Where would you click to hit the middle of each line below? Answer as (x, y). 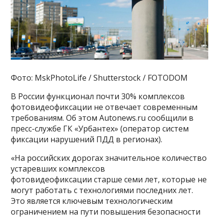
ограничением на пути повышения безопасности (106, 212)
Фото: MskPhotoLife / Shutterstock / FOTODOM (99, 78)
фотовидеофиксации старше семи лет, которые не (109, 180)
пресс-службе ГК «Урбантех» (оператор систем (100, 129)
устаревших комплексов (58, 169)
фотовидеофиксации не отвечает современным (104, 107)
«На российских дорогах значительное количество (109, 158)
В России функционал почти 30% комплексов (98, 97)
